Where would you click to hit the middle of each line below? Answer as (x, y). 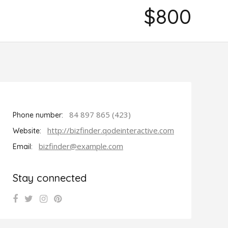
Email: (23, 147)
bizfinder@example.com (81, 146)
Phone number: (38, 115)
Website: (27, 131)
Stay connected (50, 178)
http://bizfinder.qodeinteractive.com (111, 130)
